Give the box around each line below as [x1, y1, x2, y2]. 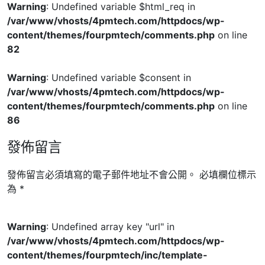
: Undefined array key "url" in [46, 220, 174, 232]
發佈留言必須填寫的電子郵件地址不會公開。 [7, 168, 196, 180]
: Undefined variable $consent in [46, 71, 191, 83]
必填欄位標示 [199, 168, 256, 180]
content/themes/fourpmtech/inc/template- [7, 248, 208, 261]
